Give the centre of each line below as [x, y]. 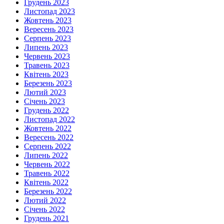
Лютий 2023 [45, 92]
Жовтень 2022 [48, 128]
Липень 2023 [46, 47]
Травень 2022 [47, 173]
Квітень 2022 [46, 182]
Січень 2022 [44, 209]
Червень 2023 [47, 56]
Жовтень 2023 [48, 20]
